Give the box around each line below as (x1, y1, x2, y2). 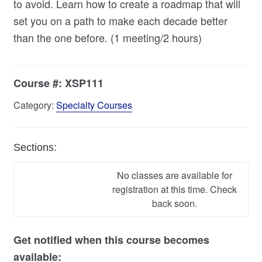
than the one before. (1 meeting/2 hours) (13, 29, 202, 45)
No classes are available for (117, 168, 233, 182)
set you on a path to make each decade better (13, 12, 227, 28)
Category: (13, 98, 56, 112)
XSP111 (64, 75, 104, 91)
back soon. (152, 196, 198, 210)
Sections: (13, 141, 57, 153)
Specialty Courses (56, 98, 132, 112)
